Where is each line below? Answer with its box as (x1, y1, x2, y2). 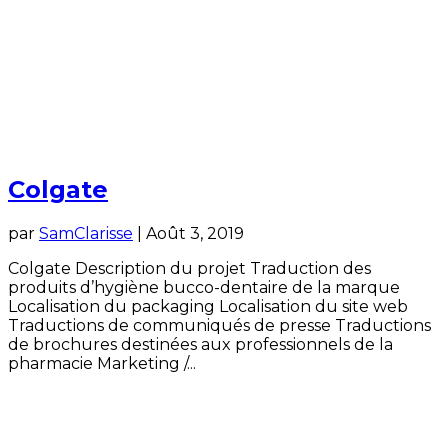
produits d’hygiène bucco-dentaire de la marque (8, 278, 400, 298)
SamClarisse (39, 224, 133, 244)
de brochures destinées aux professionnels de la (8, 335, 393, 355)
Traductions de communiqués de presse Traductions (8, 316, 431, 336)
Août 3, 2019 (146, 224, 244, 244)
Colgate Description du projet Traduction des (8, 259, 371, 279)
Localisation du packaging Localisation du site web (8, 297, 408, 317)
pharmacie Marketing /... (8, 354, 196, 374)
